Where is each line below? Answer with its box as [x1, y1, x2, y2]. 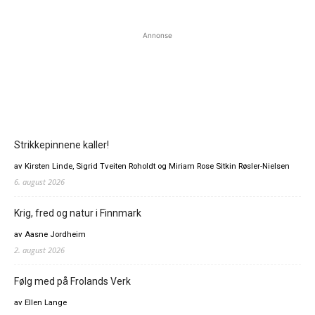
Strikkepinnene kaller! [14, 139, 109, 151]
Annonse [143, 31, 172, 40]
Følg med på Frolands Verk [14, 276, 131, 288]
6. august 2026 [14, 176, 65, 188]
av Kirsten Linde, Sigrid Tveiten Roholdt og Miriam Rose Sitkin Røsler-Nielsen [14, 161, 290, 172]
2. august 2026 [14, 245, 65, 256]
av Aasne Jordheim [14, 229, 86, 240]
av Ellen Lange [14, 297, 67, 308]
